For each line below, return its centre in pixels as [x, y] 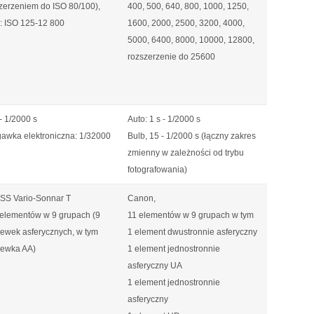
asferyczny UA [155, 266]
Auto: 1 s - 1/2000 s [164, 119]
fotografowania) [157, 170]
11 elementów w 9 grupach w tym [191, 215]
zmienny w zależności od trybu [186, 153]
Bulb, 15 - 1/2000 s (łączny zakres [192, 136]
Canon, [142, 198]
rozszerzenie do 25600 [171, 57]
